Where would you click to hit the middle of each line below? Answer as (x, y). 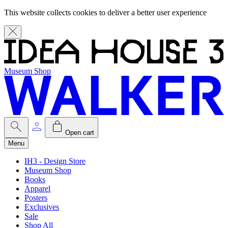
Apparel (37, 188)
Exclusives (42, 207)
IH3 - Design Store (55, 161)
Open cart (80, 132)
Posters (36, 197)
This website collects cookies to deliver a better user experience (105, 12)
